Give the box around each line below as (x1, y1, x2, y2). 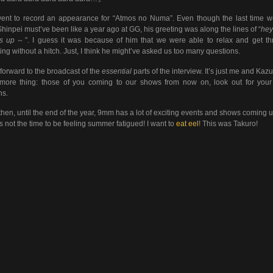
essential (102, 66, 132, 76)
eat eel (176, 119, 199, 129)
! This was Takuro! (199, 119, 258, 129)
